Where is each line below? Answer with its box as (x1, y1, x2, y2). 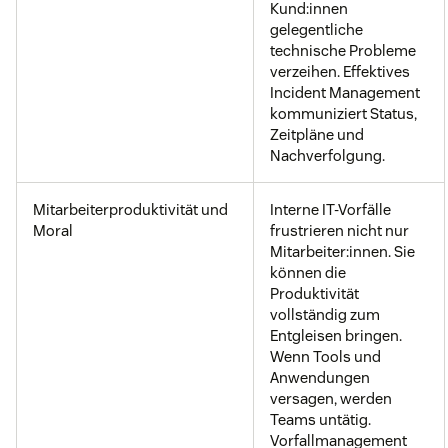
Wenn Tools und (270, 347, 381, 367)
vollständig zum (270, 305, 380, 325)
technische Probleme (270, 41, 416, 61)
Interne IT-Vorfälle (270, 200, 391, 220)
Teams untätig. (270, 410, 371, 430)
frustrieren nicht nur (270, 221, 409, 241)
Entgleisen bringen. (270, 326, 402, 346)
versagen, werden (270, 389, 392, 409)
